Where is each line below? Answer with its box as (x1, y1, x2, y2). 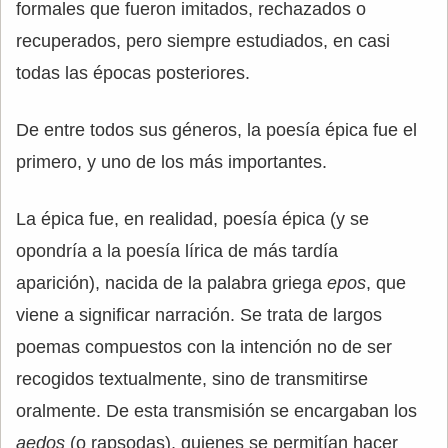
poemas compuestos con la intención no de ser (16, 337, 392, 357)
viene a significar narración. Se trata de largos (16, 305, 382, 325)
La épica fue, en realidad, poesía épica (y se (16, 209, 369, 229)
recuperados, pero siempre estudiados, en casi (16, 31, 390, 51)
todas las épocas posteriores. (16, 63, 250, 83)
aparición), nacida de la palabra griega (16, 273, 327, 293)
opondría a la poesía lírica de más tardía (16, 241, 338, 261)
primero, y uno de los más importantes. (16, 152, 327, 172)
